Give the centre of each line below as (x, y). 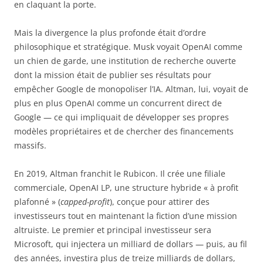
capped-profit (85, 202)
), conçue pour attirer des (160, 202)
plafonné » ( (37, 202)
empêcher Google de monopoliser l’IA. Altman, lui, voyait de (131, 89)
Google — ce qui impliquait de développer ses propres (122, 117)
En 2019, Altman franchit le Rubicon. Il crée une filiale (120, 174)
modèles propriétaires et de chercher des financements (124, 131)
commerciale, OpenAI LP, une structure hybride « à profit (126, 188)
